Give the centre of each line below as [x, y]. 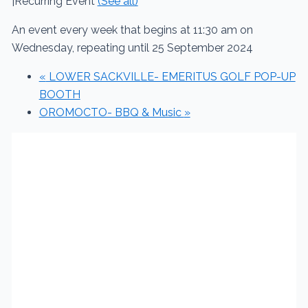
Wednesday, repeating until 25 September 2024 [132, 48]
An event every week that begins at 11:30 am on [132, 30]
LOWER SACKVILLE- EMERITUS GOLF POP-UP [170, 77]
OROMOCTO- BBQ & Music [111, 113]
